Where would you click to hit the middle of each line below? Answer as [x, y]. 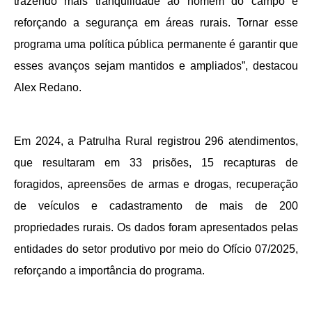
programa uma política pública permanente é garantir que [156, 45]
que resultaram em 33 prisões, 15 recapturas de [156, 162]
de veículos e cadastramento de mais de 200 [156, 205]
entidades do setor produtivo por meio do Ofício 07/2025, [156, 249]
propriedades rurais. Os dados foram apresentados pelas [156, 227]
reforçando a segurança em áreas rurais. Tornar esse [156, 23]
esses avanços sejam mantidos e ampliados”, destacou [156, 66]
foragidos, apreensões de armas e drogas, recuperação [156, 184]
